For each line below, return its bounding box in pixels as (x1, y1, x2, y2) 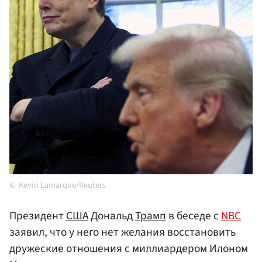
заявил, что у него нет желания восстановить (9, 224, 236, 241)
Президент (9, 208, 66, 225)
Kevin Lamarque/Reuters (19, 179, 106, 192)
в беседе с (166, 208, 221, 225)
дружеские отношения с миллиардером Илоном (9, 240, 248, 257)
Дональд (88, 208, 135, 225)
